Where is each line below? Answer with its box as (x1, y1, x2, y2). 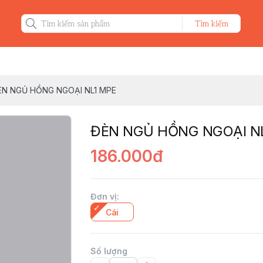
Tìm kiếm (195, 18, 228, 29)
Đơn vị (90, 191, 117, 201)
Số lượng (90, 246, 127, 256)
